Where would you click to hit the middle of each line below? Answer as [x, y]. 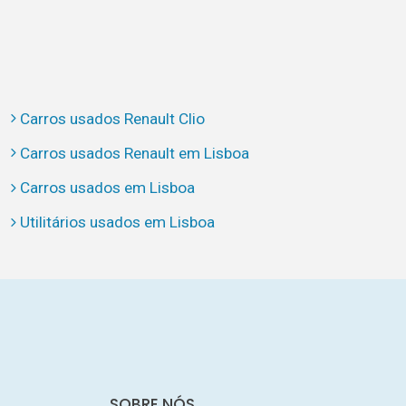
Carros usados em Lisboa [107, 188]
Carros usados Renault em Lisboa [134, 153]
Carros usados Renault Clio [112, 118]
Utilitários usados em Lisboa [117, 222]
